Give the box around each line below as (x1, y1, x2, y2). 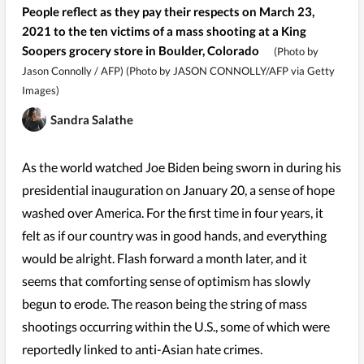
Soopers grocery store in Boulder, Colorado (21, 42, 259, 58)
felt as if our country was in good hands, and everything (21, 227, 327, 243)
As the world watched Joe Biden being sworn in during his (21, 158, 341, 175)
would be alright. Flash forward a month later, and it (21, 249, 307, 266)
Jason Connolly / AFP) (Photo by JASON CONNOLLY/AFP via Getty (21, 63, 335, 77)
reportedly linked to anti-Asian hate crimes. (21, 340, 262, 357)
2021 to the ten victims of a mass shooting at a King (21, 23, 306, 38)
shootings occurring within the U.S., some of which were (21, 318, 330, 334)
